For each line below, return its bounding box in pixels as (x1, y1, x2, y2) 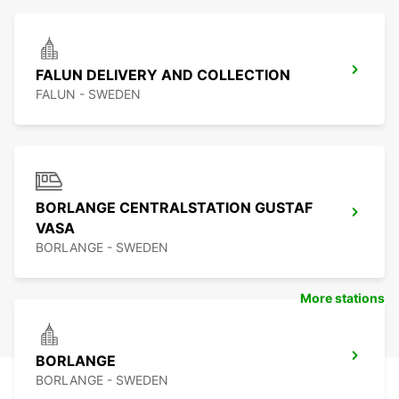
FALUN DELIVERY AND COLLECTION (36, 66, 290, 85)
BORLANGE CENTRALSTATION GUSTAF (36, 199, 313, 217)
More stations (300, 290, 385, 306)
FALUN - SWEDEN (36, 86, 141, 102)
